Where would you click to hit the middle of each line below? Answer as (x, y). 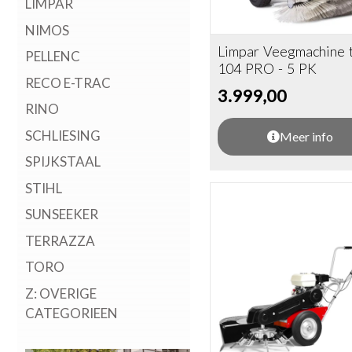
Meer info (306, 137)
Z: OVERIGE (61, 293)
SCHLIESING (63, 135)
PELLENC (53, 56)
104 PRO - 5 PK (268, 69)
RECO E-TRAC (68, 82)
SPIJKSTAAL (63, 161)
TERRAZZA (60, 240)
